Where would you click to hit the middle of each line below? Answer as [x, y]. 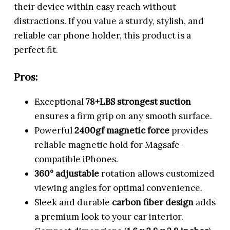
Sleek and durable [73, 203]
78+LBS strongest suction [139, 102]
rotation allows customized [157, 174]
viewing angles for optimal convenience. [119, 188]
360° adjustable [67, 174]
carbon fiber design [153, 203]
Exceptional [60, 102]
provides [189, 131]
